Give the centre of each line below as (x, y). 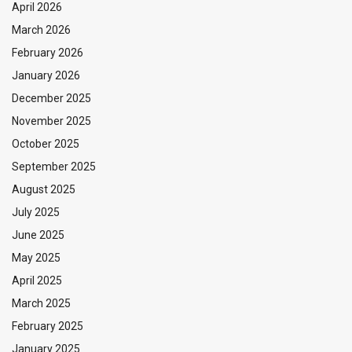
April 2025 (37, 281)
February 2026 (48, 53)
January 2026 (46, 76)
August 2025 (44, 190)
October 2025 (46, 144)
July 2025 (36, 213)
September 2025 (54, 167)
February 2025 (48, 326)
